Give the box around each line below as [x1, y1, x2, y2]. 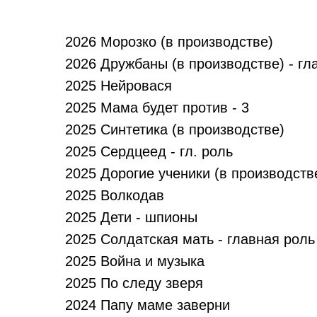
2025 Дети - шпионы [65, 209, 197, 225]
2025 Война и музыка [65, 253, 204, 269]
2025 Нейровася [65, 78, 172, 93]
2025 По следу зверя [65, 275, 203, 291]
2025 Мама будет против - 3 [65, 100, 249, 115]
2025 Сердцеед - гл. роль [65, 144, 233, 159]
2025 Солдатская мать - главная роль [65, 231, 315, 247]
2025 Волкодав [65, 188, 164, 203]
